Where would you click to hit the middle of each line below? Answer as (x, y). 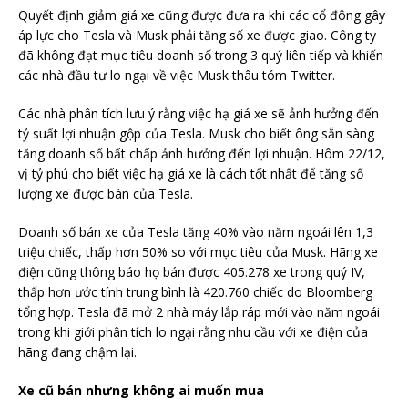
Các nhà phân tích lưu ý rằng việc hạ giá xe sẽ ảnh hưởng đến (199, 114)
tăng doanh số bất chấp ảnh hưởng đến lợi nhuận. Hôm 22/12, (202, 154)
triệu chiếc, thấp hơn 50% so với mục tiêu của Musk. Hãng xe (198, 252)
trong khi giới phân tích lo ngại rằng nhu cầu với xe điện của (193, 332)
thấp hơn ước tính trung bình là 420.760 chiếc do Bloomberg (195, 292)
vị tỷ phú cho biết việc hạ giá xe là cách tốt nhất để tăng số (191, 174)
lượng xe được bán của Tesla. (106, 194)
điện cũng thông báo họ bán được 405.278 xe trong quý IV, (192, 272)
